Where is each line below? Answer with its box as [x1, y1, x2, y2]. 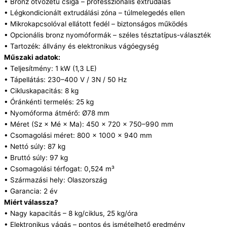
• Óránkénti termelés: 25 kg [4, 97, 94, 106]
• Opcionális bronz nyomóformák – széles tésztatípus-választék [4, 30, 211, 39]
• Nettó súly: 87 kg [4, 142, 65, 150]
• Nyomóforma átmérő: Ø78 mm [4, 108, 109, 117]
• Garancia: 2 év [4, 186, 58, 195]
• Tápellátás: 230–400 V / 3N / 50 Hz [4, 75, 127, 84]
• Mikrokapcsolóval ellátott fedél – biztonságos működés [4, 19, 187, 28]
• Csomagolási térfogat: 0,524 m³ [4, 164, 115, 173]
